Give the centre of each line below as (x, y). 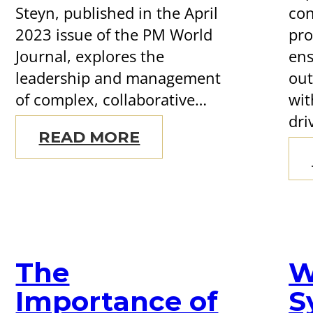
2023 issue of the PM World (114, 34)
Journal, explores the (90, 56)
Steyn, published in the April (117, 13)
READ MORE (89, 137)
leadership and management (118, 78)
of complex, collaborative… (111, 99)
